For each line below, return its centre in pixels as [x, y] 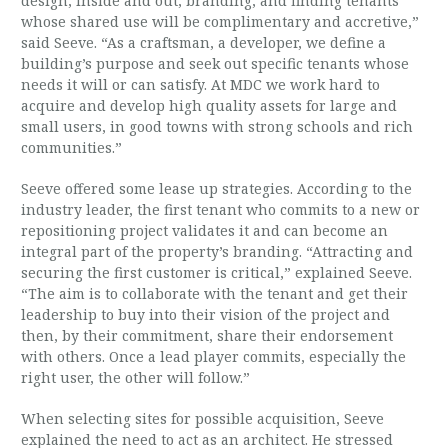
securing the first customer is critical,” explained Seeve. [217, 272]
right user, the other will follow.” [136, 377]
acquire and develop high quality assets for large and [209, 105]
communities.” [72, 147]
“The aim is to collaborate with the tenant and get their [215, 293]
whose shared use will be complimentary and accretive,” [220, 21]
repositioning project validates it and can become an [205, 230]
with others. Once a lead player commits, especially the [214, 356]
